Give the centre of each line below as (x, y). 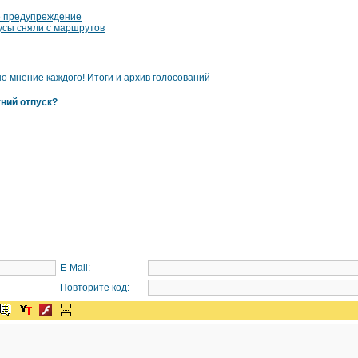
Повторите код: (92, 288)
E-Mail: (73, 268)
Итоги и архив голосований (149, 78)
